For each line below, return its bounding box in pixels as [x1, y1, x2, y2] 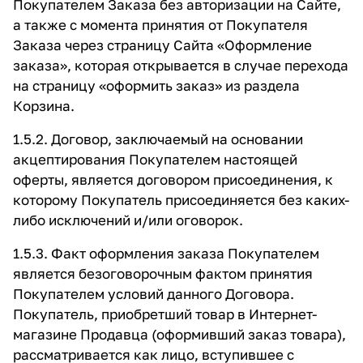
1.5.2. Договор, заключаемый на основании [13, 130, 303, 147]
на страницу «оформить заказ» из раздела [13, 77, 300, 94]
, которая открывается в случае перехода [67, 57, 348, 74]
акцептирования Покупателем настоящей [13, 151, 297, 168]
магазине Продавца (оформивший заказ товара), [13, 326, 346, 343]
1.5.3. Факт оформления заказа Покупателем [13, 245, 319, 262]
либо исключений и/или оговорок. [13, 211, 243, 228]
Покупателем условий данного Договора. [13, 285, 294, 302]
